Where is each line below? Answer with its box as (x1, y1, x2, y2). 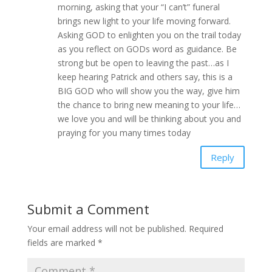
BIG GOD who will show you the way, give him (57, 85, 240, 97)
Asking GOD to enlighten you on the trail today (57, 29, 241, 41)
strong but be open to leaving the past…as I (57, 57, 229, 69)
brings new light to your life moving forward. (57, 15, 231, 27)
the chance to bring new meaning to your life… (57, 99, 240, 110)
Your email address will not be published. (27, 223, 186, 234)
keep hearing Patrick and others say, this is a (57, 71, 233, 83)
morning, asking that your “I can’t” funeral (57, 1, 220, 13)
